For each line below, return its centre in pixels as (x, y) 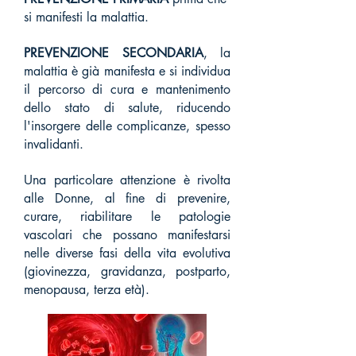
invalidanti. (54, 144)
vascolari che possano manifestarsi (127, 235)
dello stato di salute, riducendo (127, 108)
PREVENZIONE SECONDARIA (114, 53)
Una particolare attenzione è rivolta (127, 180)
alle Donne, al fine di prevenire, (127, 198)
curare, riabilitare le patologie (127, 217)
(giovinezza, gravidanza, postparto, (127, 271)
